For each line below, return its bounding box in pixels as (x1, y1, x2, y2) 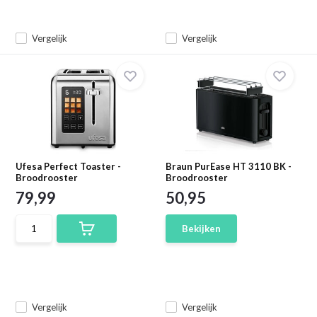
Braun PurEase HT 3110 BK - (166, 161, 292, 172)
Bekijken (182, 223, 221, 234)
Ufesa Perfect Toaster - (16, 161, 122, 172)
